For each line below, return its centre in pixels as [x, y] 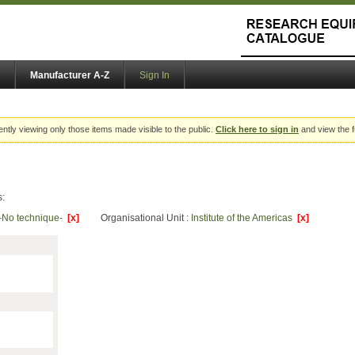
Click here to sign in [257, 130]
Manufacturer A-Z [70, 76]
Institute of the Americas [244, 218]
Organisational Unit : [146, 218]
